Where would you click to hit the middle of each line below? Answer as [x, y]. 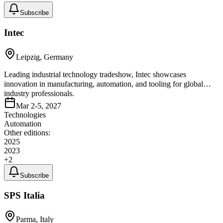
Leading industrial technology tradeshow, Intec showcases [95, 74]
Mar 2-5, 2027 [39, 106]
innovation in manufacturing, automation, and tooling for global [104, 84]
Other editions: [27, 132]
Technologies [25, 114]
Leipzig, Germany [45, 57]
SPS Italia [24, 195]
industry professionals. [39, 93]
